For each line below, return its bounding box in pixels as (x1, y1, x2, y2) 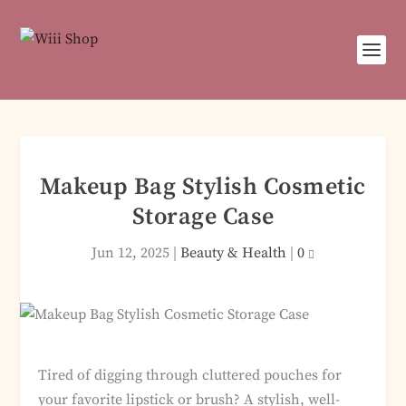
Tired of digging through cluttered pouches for (38, 366, 343, 384)
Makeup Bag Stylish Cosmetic (40, 172, 366, 202)
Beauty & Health (180, 244, 286, 262)
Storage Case (131, 202, 275, 232)
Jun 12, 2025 (92, 244, 169, 262)
